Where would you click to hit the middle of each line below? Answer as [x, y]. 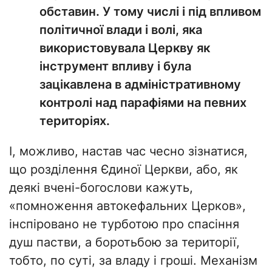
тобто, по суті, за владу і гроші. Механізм [133, 261]
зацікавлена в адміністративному [140, 85]
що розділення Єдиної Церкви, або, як [124, 170]
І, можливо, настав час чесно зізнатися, [128, 151]
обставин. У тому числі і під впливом [150, 12]
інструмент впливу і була [115, 66]
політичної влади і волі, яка [121, 30]
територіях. [75, 121]
